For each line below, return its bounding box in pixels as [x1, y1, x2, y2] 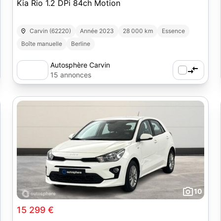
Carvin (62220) [30, 27, 72, 35]
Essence [162, 27, 185, 35]
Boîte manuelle [21, 40, 62, 47]
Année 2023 [80, 27, 114, 35]
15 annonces [50, 71, 91, 79]
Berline [71, 40, 90, 47]
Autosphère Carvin [50, 61, 110, 69]
